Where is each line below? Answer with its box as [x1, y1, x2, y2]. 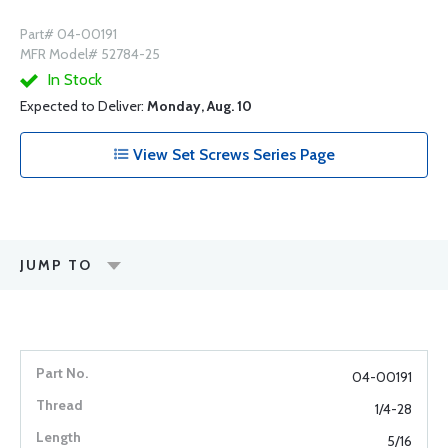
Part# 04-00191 [20, 25, 117, 43]
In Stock [43, 70, 102, 89]
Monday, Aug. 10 [147, 97, 252, 115]
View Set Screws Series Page [129, 145, 335, 164]
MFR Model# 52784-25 [20, 45, 160, 63]
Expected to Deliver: [20, 97, 147, 115]
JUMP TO [20, 256, 92, 274]
